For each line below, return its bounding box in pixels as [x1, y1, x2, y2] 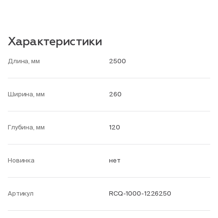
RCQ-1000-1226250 [109, 190, 171, 197]
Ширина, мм [8, 91, 45, 98]
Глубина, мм [8, 124, 45, 131]
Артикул [8, 190, 34, 197]
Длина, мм [8, 57, 40, 65]
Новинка [8, 157, 35, 164]
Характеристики [8, 36, 102, 48]
